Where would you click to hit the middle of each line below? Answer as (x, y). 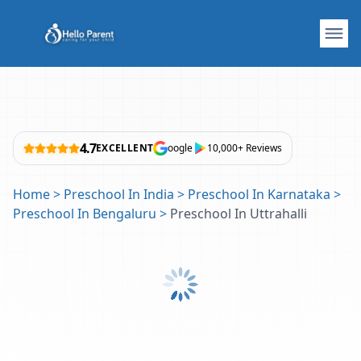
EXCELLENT (125, 148)
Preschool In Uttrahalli (239, 214)
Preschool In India (119, 194)
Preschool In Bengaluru (85, 214)
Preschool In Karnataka (259, 194)
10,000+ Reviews (245, 148)
